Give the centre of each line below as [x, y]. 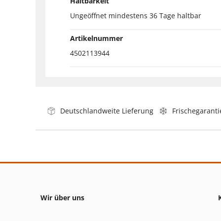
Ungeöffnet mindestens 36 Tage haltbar [136, 15]
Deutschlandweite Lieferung [107, 110]
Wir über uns [62, 197]
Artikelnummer [96, 38]
